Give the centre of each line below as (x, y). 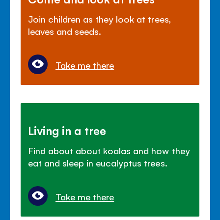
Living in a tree (67, 130)
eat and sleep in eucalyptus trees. (98, 162)
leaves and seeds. (65, 31)
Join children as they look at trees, (99, 18)
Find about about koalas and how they (109, 150)
